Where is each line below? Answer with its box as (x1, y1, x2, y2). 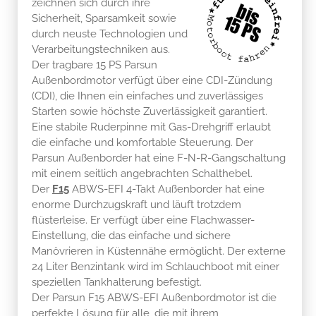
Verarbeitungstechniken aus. (32, 42, 170, 56)
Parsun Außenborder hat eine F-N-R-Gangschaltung (32, 151, 286, 164)
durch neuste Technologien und (32, 27, 188, 40)
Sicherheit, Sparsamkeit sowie (32, 11, 176, 25)
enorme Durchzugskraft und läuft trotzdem (32, 197, 241, 211)
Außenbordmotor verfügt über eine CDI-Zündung (32, 73, 272, 87)
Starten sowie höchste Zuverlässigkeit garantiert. (32, 104, 267, 118)
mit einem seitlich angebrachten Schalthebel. (32, 166, 253, 180)
